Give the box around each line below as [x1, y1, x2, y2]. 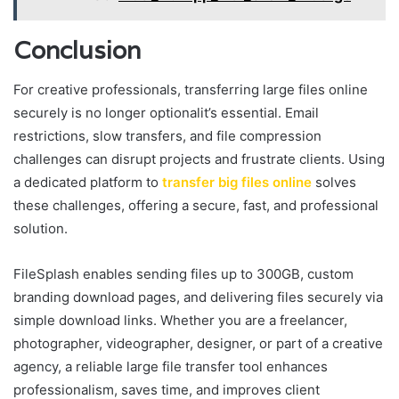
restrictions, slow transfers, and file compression [13, 127, 322, 145]
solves [312, 174, 356, 191]
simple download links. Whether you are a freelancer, [13, 312, 347, 330]
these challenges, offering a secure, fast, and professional [13, 197, 379, 215]
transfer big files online [162, 174, 312, 191]
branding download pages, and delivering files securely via [13, 289, 383, 306]
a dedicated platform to [13, 174, 162, 191]
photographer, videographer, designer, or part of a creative [13, 335, 383, 353]
